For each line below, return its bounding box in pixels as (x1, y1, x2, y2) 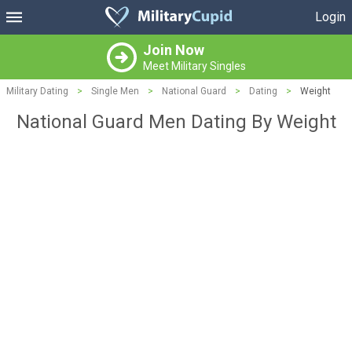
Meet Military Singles (142, 60, 246, 72)
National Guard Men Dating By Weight (16, 111, 336, 133)
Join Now (142, 42, 204, 58)
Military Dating (6, 86, 68, 97)
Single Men (91, 86, 139, 97)
